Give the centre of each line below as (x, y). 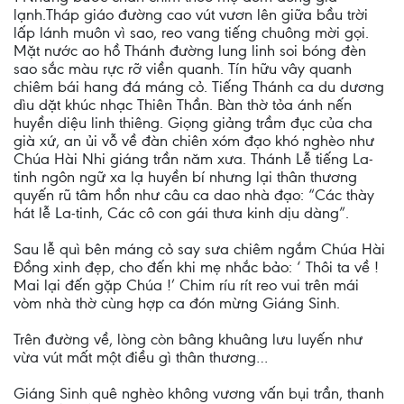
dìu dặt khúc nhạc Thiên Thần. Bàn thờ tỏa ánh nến (183, 105)
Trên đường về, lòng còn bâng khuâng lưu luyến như (188, 339)
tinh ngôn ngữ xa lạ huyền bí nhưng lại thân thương (185, 177)
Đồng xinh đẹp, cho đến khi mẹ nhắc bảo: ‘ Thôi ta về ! (196, 267)
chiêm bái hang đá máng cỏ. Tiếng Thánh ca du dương (199, 87)
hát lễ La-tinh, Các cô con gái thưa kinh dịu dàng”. (181, 213)
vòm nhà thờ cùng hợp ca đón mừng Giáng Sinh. (177, 303)
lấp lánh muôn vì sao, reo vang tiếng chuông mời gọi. (191, 32)
